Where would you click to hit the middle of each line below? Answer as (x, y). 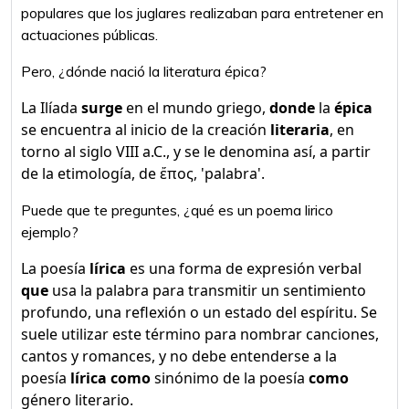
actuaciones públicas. (89, 35)
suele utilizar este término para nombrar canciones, (200, 334)
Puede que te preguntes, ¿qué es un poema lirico (177, 210)
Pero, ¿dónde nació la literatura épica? (144, 71)
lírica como (110, 378)
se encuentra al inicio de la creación (146, 130)
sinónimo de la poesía (230, 378)
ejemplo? (50, 232)
